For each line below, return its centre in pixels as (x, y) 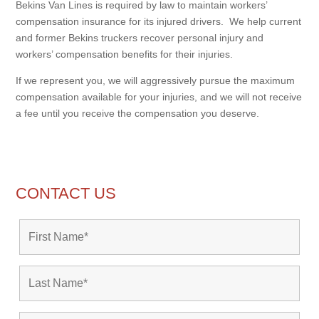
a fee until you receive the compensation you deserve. (138, 113)
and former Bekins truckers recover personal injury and (140, 38)
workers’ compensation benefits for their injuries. (125, 54)
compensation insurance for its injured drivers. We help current (159, 21)
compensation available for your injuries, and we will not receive (159, 97)
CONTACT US (66, 193)
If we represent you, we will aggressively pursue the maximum (156, 80)
